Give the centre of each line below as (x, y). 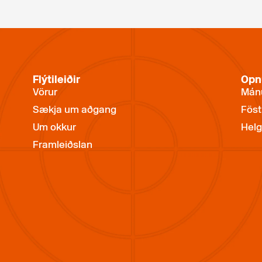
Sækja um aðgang (75, 109)
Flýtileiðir (56, 80)
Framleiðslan (63, 144)
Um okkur (54, 127)
